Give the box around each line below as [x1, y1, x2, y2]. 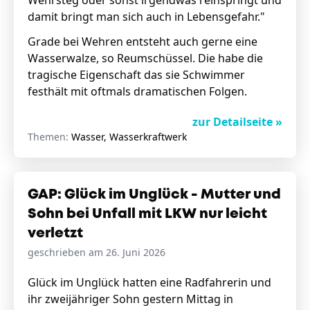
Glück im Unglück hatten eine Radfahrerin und [28, 275, 271, 290]
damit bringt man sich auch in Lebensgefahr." [28, 9, 265, 24]
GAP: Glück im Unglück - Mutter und [28, 188, 281, 201]
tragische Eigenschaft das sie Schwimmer [28, 67, 245, 82]
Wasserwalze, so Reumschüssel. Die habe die [28, 51, 263, 66]
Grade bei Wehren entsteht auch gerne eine [28, 34, 257, 49]
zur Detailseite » [192, 114, 282, 129]
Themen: [28, 130, 71, 143]
